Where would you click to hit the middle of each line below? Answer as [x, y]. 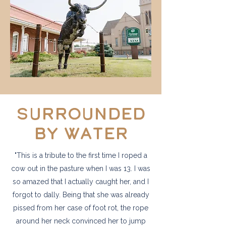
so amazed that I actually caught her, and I [81, 182]
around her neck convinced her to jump [81, 221]
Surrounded [81, 116]
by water [81, 135]
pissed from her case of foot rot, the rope [81, 208]
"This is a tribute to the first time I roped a [81, 155]
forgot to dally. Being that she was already [81, 195]
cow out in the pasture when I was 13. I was [81, 168]
